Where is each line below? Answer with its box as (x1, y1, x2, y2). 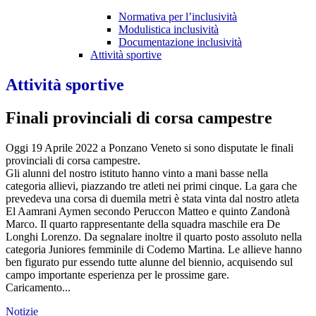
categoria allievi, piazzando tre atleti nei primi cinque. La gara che (6, 180, 297, 193)
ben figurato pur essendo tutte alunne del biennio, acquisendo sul (6, 256, 293, 269)
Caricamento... (6, 281, 71, 294)
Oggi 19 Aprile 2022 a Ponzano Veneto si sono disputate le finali (6, 142, 293, 154)
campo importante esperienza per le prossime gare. (6, 269, 229, 281)
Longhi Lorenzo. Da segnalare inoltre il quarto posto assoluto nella (6, 231, 302, 243)
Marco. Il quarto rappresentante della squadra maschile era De (6, 218, 280, 231)
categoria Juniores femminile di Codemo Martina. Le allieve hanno (6, 243, 302, 256)
